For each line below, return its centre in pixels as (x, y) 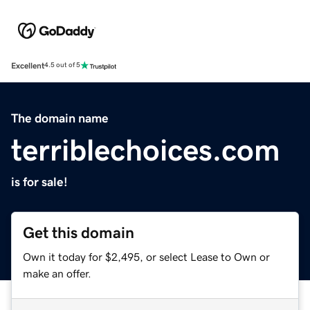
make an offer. (57, 273)
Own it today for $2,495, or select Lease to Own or (146, 256)
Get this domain (79, 232)
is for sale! (39, 182)
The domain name (60, 118)
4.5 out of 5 (62, 65)
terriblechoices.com (146, 150)
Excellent (28, 65)
